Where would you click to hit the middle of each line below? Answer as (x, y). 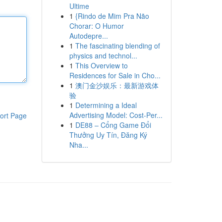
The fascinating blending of (117, 46)
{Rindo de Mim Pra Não (112, 16)
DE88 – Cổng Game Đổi (113, 125)
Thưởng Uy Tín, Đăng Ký (108, 135)
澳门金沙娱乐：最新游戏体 (117, 85)
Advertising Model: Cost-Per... (116, 115)
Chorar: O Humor (96, 26)
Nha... (79, 145)
